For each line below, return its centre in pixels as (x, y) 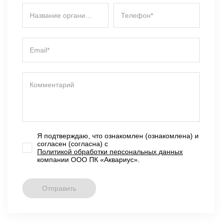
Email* (40, 50)
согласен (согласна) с (73, 144)
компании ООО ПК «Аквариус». (88, 160)
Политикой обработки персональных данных (110, 152)
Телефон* (137, 15)
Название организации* (89, 15)
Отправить (59, 188)
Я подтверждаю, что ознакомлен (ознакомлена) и (118, 136)
